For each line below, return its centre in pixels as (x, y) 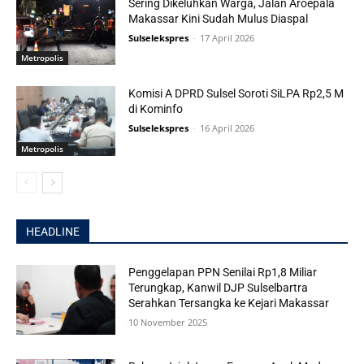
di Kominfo (156, 109)
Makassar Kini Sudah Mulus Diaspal (219, 18)
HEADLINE (53, 232)
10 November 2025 (168, 323)
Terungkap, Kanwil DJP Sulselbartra (219, 288)
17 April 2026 (227, 37)
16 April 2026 (227, 128)
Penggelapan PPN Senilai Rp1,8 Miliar (223, 273)
